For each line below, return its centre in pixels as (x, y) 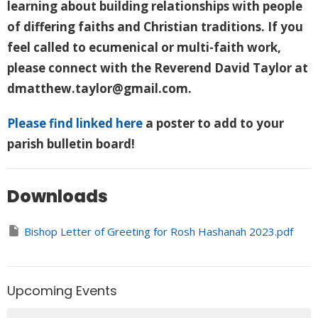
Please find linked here (75, 124)
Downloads (57, 197)
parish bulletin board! (71, 144)
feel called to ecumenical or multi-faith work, (144, 48)
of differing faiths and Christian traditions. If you (155, 27)
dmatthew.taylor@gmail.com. (101, 89)
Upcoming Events (62, 290)
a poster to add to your (215, 124)
